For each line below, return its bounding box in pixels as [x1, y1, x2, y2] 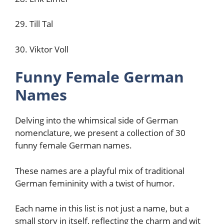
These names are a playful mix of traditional [15, 164, 184, 176]
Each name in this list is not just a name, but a [15, 202, 189, 214]
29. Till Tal [15, 18, 53, 29]
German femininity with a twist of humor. [15, 177, 177, 189]
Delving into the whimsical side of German [15, 114, 178, 126]
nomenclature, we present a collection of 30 [15, 127, 185, 138]
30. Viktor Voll [15, 43, 68, 55]
